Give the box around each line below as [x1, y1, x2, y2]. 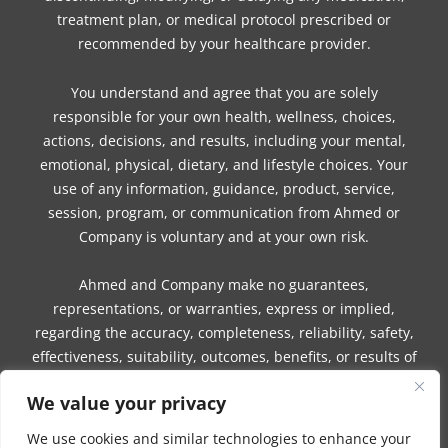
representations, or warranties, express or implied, [53, 299, 395, 319]
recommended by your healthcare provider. [77, 34, 371, 54]
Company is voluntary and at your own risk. [79, 226, 369, 246]
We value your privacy [27, 390, 226, 415]
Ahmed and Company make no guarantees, [79, 275, 369, 295]
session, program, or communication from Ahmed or [48, 202, 400, 222]
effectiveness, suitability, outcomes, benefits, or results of [31, 347, 417, 367]
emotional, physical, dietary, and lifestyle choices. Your [40, 154, 408, 174]
